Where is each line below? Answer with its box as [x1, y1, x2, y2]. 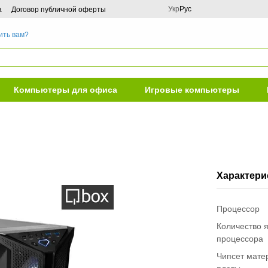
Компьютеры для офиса [14, 85, 118, 95]
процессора [217, 234, 264, 243]
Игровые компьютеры [144, 85, 239, 95]
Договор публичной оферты [11, 5, 106, 14]
